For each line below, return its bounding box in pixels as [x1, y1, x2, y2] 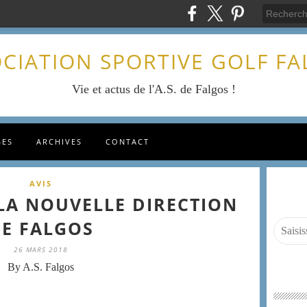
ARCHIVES [36, 136, 82, 147]
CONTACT [106, 136, 149, 147]
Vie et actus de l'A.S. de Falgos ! [71, 82, 236, 96]
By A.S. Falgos [7, 261, 74, 273]
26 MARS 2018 [13, 245, 68, 254]
